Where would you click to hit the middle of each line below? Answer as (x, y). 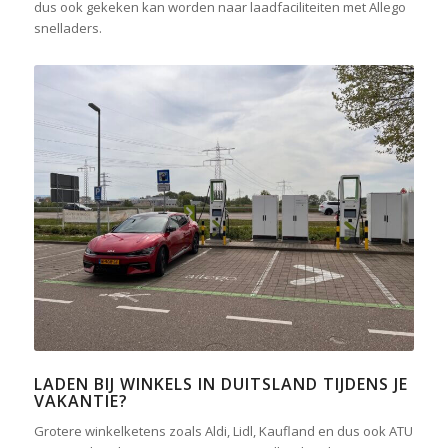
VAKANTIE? (80, 400)
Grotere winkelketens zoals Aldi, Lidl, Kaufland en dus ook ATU (223, 430)
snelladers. (67, 27)
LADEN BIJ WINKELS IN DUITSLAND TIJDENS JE (220, 383)
